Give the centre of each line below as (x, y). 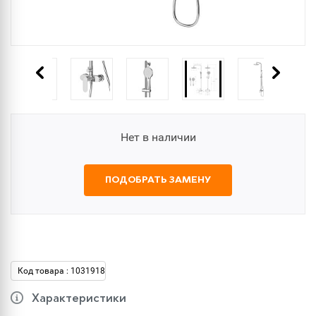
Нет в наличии (158, 137)
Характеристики (79, 299)
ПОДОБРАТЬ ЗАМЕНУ (158, 180)
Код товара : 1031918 (61, 271)
